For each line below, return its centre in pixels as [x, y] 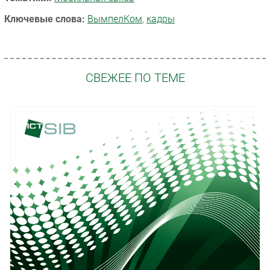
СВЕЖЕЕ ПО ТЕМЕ [135, 78]
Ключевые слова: [45, 19]
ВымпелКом [115, 19]
